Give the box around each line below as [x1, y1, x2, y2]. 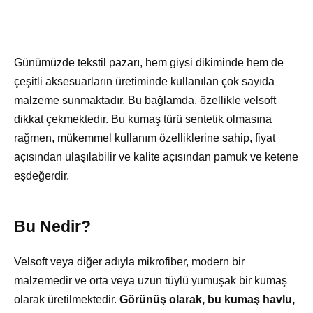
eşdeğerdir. [14, 169, 69, 182]
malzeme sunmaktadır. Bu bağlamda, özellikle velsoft [14, 94, 276, 106]
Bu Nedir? [14, 217, 91, 235]
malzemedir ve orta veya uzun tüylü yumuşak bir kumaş [14, 274, 287, 286]
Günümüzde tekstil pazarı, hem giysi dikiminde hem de [14, 56, 284, 68]
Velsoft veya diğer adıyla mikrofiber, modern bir [14, 255, 245, 268]
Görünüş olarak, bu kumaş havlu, [119, 293, 295, 305]
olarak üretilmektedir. [14, 293, 119, 305]
